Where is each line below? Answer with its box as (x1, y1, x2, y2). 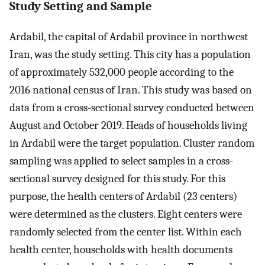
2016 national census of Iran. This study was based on (9, 83, 252, 96)
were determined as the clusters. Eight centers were (9, 207, 242, 221)
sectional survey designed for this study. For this (9, 172, 225, 185)
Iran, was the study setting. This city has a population (9, 47, 251, 61)
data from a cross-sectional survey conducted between (9, 101, 254, 114)
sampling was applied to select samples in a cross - (9, 154, 233, 167)
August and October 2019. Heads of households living (9, 118, 247, 132)
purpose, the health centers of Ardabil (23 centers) (9, 189, 237, 203)
